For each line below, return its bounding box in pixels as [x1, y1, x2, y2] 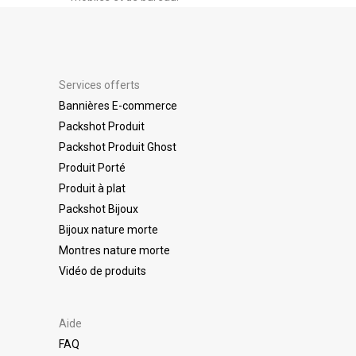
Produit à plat [59, 181, 126, 195]
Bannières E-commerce [59, 99, 177, 112]
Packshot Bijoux [59, 202, 138, 215]
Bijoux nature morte [59, 222, 158, 236]
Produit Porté [59, 161, 126, 174]
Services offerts [59, 78, 140, 91]
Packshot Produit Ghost [59, 140, 176, 153]
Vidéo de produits [59, 264, 146, 277]
